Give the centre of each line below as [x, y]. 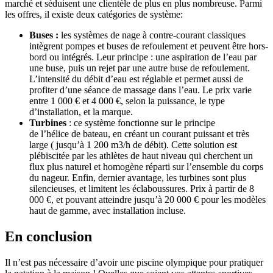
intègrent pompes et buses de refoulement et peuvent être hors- [149, 46]
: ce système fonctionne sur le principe [141, 123]
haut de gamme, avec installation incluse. [108, 211]
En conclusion [48, 236]
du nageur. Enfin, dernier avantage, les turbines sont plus [138, 178]
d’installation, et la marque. [81, 112]
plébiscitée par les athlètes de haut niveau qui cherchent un [141, 156]
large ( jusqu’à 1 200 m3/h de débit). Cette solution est [133, 145]
